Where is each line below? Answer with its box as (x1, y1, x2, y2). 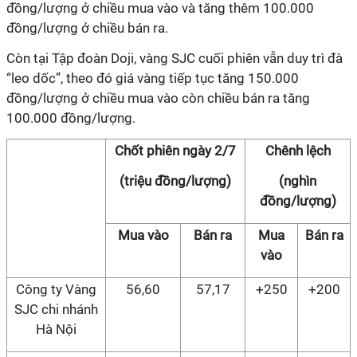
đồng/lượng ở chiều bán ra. (6, 20, 171, 36)
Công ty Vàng (16, 281, 96, 297)
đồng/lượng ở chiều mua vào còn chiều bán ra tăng (6, 90, 310, 106)
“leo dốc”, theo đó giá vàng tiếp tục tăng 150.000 (6, 70, 299, 86)
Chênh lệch (265, 143, 331, 159)
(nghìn (279, 173, 316, 189)
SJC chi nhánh (14, 301, 98, 317)
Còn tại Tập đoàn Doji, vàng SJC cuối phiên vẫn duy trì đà (6, 50, 343, 66)
